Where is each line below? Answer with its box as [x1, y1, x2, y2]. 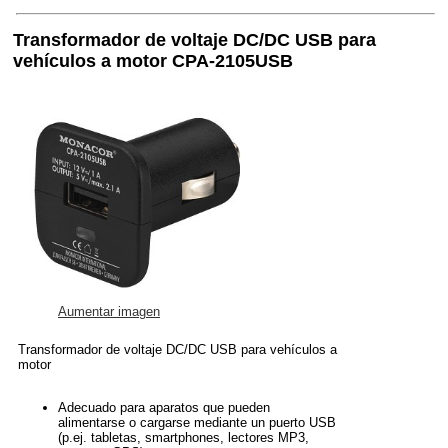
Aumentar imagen [58, 303, 160, 319]
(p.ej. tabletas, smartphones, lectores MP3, [58, 429, 309, 445]
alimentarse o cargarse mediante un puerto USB [58, 414, 336, 430]
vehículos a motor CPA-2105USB [13, 51, 293, 72]
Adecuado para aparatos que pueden [58, 399, 270, 415]
